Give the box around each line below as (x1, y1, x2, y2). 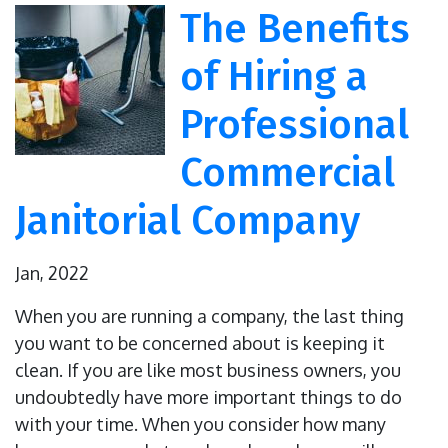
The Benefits (180, 5, 410, 54)
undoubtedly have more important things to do (15, 386, 402, 409)
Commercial (180, 149, 395, 198)
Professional (180, 101, 409, 150)
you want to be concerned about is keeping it (15, 332, 385, 355)
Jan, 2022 (15, 262, 89, 285)
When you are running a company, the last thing (15, 305, 404, 328)
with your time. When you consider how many (15, 413, 386, 436)
